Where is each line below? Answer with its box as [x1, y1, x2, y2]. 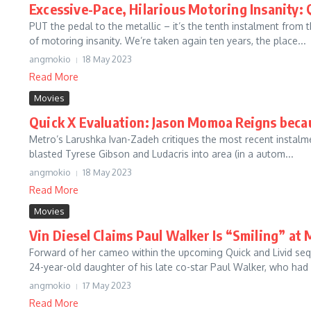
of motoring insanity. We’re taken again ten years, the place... [29, 35, 306, 47]
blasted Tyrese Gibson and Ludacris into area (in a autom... [29, 148, 294, 160]
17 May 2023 [83, 280, 131, 291]
